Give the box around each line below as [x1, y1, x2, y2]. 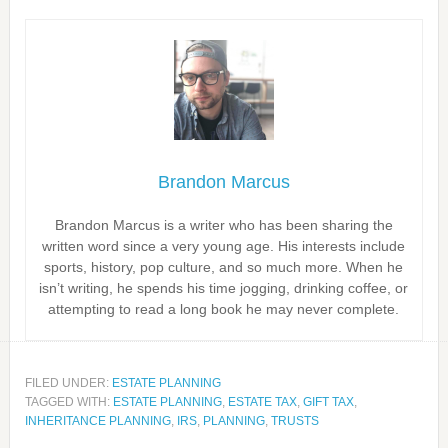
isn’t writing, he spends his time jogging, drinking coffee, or [39, 280, 409, 296]
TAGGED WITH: [24, 395, 113, 409]
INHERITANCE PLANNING [24, 414, 171, 428]
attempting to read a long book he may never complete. [48, 301, 400, 317]
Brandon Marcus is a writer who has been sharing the [54, 217, 393, 233]
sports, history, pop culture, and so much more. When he [44, 259, 404, 275]
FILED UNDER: [24, 376, 112, 390]
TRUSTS [270, 414, 319, 428]
